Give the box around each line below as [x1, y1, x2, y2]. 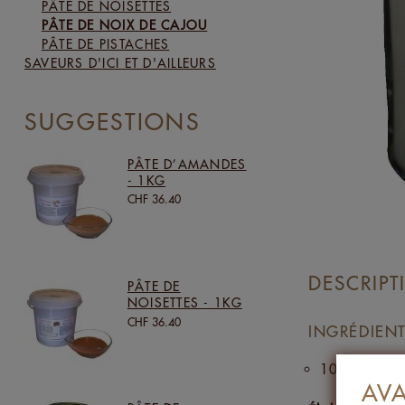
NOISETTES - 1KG [127, 294, 242, 311]
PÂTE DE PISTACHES [41, 36, 170, 52]
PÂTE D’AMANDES [127, 155, 247, 173]
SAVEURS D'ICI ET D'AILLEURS [24, 55, 216, 71]
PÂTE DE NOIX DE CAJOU [41, 17, 208, 33]
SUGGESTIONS [24, 108, 201, 137]
